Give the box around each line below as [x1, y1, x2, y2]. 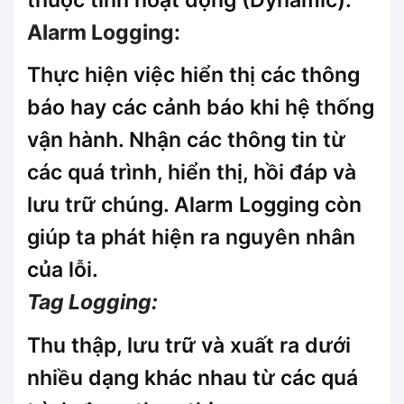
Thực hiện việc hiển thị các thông [27, 62, 360, 88]
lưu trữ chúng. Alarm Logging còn [27, 192, 362, 218]
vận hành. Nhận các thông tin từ [27, 127, 345, 153]
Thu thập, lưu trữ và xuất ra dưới [27, 332, 351, 358]
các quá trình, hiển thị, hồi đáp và [27, 160, 356, 186]
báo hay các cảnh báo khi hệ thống [27, 95, 374, 121]
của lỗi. [27, 257, 98, 283]
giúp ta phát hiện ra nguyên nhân [27, 225, 355, 251]
